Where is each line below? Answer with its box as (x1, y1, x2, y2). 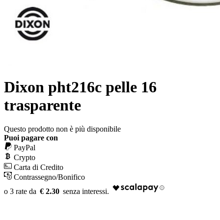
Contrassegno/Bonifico (14, 173, 85, 182)
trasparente (4, 96, 81, 114)
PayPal (14, 143, 35, 152)
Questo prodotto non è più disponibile (4, 125, 121, 134)
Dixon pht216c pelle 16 (4, 78, 157, 96)
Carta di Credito (14, 163, 63, 172)
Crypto (14, 153, 35, 162)
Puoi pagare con (4, 134, 58, 142)
